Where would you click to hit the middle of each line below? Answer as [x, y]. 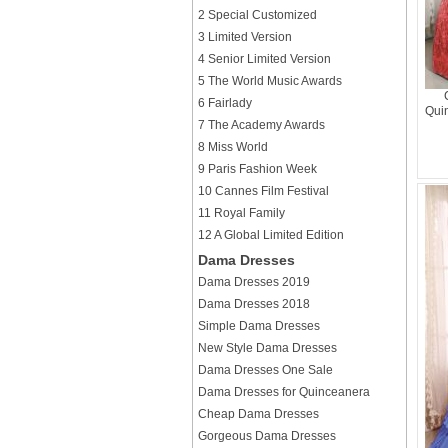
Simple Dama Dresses [259, 326]
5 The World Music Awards [270, 81]
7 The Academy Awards [261, 125]
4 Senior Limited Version [264, 59]
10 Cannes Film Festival [263, 191]
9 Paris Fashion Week [257, 169]
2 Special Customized [257, 15]
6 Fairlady [225, 103]
